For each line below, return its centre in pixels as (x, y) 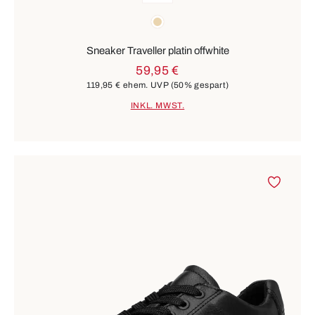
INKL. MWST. (157, 106)
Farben (31, 19)
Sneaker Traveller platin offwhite (157, 50)
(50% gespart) (200, 85)
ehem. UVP (146, 85)
